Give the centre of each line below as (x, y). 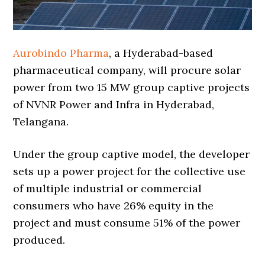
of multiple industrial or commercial (108, 188)
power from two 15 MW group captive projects (132, 87)
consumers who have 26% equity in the (114, 205)
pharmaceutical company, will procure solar (127, 70)
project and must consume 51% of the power (127, 222)
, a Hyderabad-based (161, 53)
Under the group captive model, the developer (132, 154)
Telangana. (41, 121)
